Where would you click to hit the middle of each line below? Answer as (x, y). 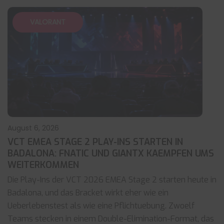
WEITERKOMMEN (43, 165)
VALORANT (48, 22)
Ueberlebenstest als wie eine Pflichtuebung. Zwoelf (101, 206)
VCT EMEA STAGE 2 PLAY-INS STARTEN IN (95, 142)
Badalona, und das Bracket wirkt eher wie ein (88, 193)
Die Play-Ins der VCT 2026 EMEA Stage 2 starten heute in (112, 180)
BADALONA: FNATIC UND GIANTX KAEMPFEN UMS (111, 153)
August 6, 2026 (33, 128)
